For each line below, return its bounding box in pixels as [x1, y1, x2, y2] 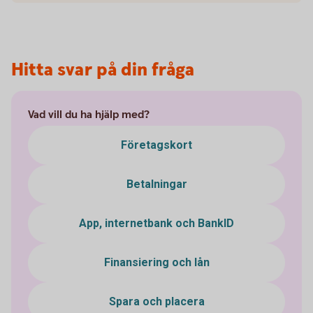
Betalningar [126, 177, 187, 191]
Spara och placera [108, 295, 205, 308]
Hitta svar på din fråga [11, 58, 194, 82]
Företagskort [121, 138, 192, 152]
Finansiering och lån [103, 256, 210, 269]
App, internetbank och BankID [79, 217, 234, 230]
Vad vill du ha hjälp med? [28, 108, 150, 122]
